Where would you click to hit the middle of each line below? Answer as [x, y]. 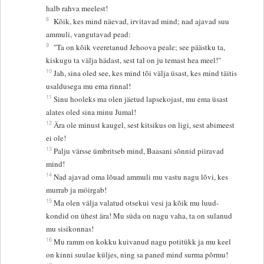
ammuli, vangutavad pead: [89, 34]
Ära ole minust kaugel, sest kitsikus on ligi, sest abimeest [144, 125]
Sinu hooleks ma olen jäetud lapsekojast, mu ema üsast [141, 99]
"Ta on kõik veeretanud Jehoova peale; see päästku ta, [140, 47]
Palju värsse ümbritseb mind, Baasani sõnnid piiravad [139, 151]
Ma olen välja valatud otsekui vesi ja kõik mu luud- [136, 203]
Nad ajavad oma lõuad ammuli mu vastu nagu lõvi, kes [141, 177]
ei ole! [56, 138]
